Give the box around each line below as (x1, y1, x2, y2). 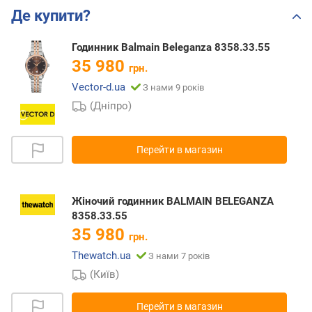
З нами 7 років (148, 251, 210, 262)
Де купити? (11, 7, 91, 25)
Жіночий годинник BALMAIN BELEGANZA (72, 195, 274, 208)
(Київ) (90, 268, 120, 281)
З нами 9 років (143, 82, 204, 93)
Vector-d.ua (72, 81, 125, 94)
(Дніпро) (90, 100, 132, 113)
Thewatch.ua (72, 249, 131, 263)
